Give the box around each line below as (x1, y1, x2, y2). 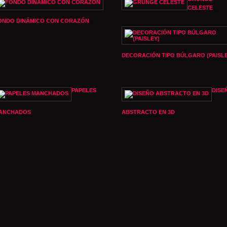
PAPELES (71, 87, 96, 93)
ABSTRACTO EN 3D (122, 109, 175, 115)
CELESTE (187, 5, 213, 11)
